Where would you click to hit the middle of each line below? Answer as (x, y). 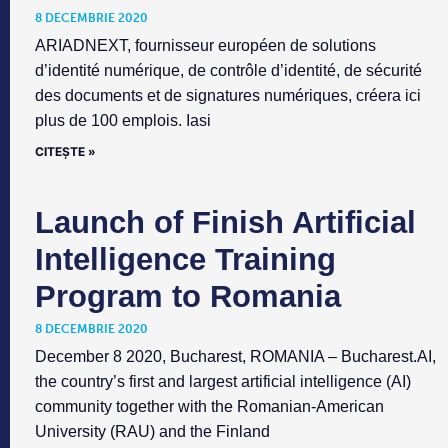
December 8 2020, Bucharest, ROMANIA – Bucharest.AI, (235, 357)
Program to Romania (188, 297)
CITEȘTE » (65, 152)
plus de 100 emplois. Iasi (123, 121)
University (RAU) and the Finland (152, 432)
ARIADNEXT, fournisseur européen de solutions (205, 46)
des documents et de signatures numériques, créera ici (228, 96)
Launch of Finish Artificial (225, 223)
